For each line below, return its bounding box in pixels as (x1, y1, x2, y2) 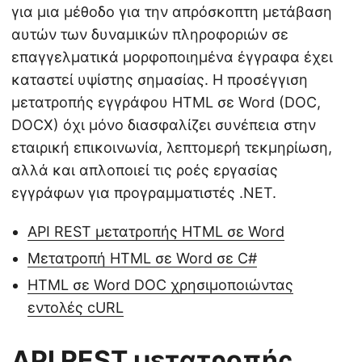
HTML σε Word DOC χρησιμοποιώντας (27, 276, 293, 293)
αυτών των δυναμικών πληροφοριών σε (11, 25, 288, 43)
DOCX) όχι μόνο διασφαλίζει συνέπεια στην (11, 116, 316, 133)
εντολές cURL (27, 298, 124, 316)
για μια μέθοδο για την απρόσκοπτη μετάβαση (11, 2, 332, 20)
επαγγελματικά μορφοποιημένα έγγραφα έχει (11, 48, 333, 65)
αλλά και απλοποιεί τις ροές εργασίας (11, 161, 278, 179)
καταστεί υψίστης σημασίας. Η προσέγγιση (11, 70, 308, 88)
